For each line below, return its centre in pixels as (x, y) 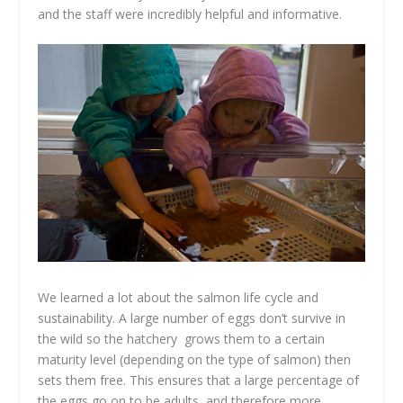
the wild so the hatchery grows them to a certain (182, 339)
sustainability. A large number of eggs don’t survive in (192, 318)
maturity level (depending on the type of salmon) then (195, 360)
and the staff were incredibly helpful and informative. (190, 13)
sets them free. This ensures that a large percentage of (199, 381)
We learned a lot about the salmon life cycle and (179, 298)
